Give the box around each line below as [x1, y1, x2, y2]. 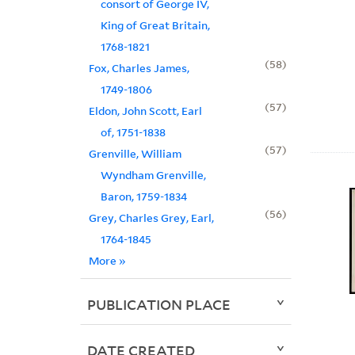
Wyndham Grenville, [100, 167, 206, 183]
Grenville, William [88, 146, 181, 162]
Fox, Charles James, [88, 60, 189, 76]
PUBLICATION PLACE [86, 295, 231, 315]
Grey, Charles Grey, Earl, [88, 210, 214, 226]
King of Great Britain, [100, 17, 210, 33]
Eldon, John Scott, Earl [88, 103, 202, 119]
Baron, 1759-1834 [100, 189, 187, 204]
